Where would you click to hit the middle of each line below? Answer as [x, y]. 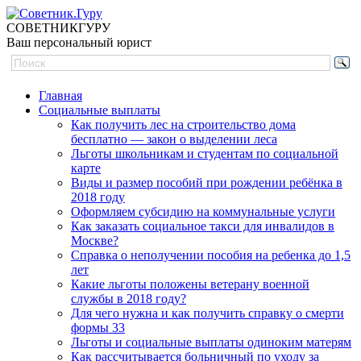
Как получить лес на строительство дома [183, 124]
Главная [60, 95]
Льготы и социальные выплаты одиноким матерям [211, 342]
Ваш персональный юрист [79, 42]
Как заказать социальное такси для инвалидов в [203, 226]
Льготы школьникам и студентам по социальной [205, 154]
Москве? [95, 241]
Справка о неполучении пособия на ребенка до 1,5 [211, 255]
